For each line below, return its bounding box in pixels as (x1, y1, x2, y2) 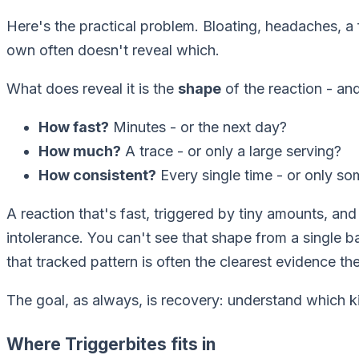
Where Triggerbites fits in (6, 333, 216, 354)
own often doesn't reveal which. (6, 42, 220, 59)
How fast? (38, 119, 109, 136)
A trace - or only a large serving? (121, 143, 341, 160)
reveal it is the (79, 80, 178, 98)
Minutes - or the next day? (109, 119, 287, 136)
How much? (38, 143, 121, 160)
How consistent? (38, 167, 156, 184)
